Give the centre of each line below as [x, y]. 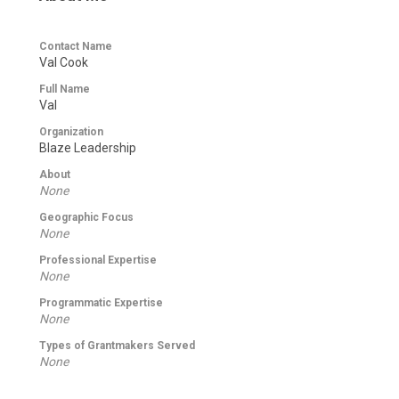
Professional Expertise [98, 260]
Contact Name [76, 46]
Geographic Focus [86, 217]
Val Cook [64, 62]
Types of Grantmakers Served [117, 345]
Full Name [65, 89]
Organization [71, 131]
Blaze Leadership [88, 147]
